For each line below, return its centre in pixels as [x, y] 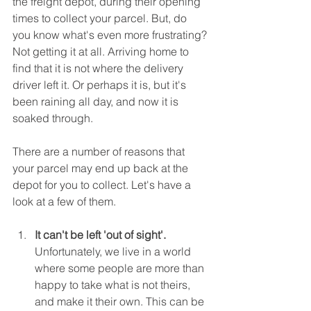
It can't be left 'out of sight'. [100, 235]
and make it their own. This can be [121, 301]
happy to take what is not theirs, [114, 285]
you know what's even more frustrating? [111, 35]
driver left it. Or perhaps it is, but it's [101, 85]
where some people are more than [121, 268]
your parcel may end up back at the [102, 168]
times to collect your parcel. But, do [101, 18]
